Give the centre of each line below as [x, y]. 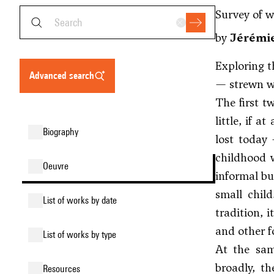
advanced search [65, 76]
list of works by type [82, 235]
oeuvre [58, 166]
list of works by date [82, 200]
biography [63, 132]
